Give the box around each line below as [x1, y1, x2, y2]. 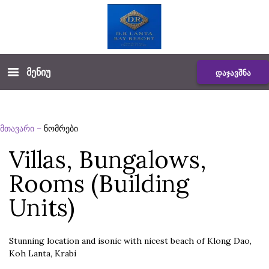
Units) [9, 192, 74, 223]
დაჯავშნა [215, 68, 251, 78]
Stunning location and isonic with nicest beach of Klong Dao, [9, 235, 252, 246]
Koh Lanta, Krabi [9, 248, 81, 259]
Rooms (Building [9, 168, 189, 199]
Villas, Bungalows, [9, 144, 206, 175]
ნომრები [44, 123, 78, 134]
